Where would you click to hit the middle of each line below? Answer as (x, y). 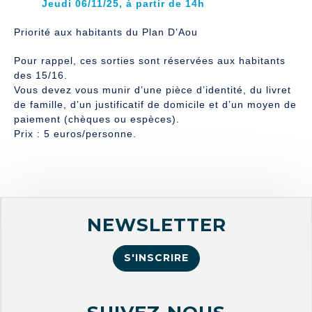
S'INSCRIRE (156, 257)
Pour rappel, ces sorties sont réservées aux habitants (150, 60)
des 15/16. (41, 75)
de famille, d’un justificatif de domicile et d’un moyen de (155, 104)
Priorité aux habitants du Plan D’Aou (106, 32)
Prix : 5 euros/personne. (75, 133)
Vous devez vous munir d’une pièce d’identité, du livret (153, 89)
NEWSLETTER (156, 225)
